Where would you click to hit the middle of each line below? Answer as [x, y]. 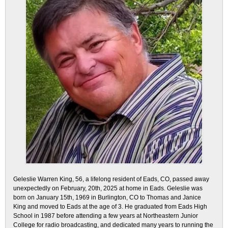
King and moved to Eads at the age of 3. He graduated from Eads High [110, 207]
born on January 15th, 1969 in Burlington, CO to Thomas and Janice [107, 197]
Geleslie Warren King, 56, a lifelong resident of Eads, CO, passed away [111, 179]
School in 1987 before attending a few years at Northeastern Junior [106, 216]
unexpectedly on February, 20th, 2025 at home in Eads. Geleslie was [108, 188]
